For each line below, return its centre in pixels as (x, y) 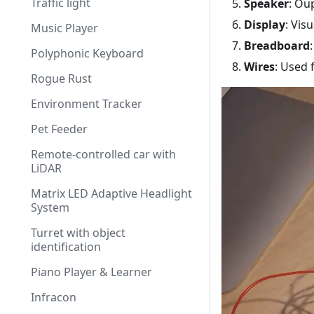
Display (265, 25)
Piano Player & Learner (91, 272)
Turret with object (78, 233)
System (50, 207)
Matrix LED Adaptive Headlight (111, 193)
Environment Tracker (87, 104)
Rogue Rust (61, 78)
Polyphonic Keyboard (87, 53)
